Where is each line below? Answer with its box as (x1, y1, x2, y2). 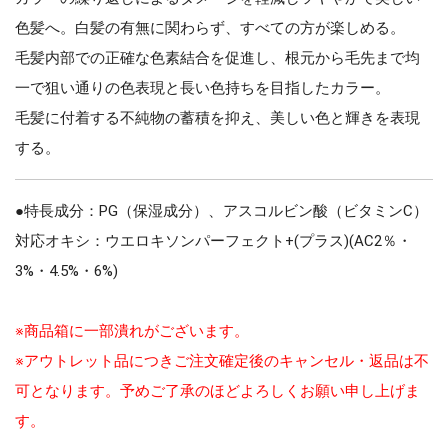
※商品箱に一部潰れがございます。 (15, 321, 249, 340)
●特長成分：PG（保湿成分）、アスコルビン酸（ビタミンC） (15, 201, 428, 220)
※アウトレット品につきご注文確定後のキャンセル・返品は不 (15, 351, 429, 370)
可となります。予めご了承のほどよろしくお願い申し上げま (15, 381, 420, 400)
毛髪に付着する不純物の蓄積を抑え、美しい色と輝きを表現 (15, 108, 420, 127)
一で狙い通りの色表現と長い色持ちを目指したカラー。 (15, 78, 390, 97)
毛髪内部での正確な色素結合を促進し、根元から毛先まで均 (15, 48, 420, 67)
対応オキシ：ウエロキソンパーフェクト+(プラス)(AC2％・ (15, 231, 412, 250)
